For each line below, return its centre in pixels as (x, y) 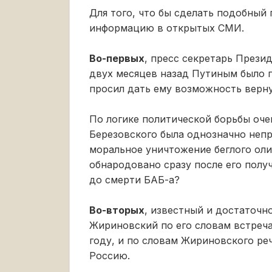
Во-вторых (117, 210)
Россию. (110, 255)
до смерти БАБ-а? (134, 179)
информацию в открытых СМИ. (167, 28)
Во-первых (117, 58)
